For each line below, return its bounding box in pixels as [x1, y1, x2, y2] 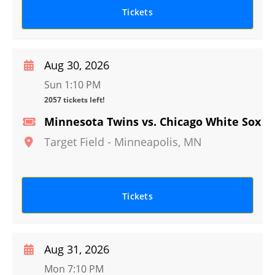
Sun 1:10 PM [44, 78, 101, 91]
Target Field [44, 134, 104, 149]
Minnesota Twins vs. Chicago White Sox [44, 114, 261, 129]
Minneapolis [114, 134, 178, 149]
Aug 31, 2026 [44, 242, 109, 257]
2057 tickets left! [44, 95, 104, 105]
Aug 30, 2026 [44, 58, 109, 72]
